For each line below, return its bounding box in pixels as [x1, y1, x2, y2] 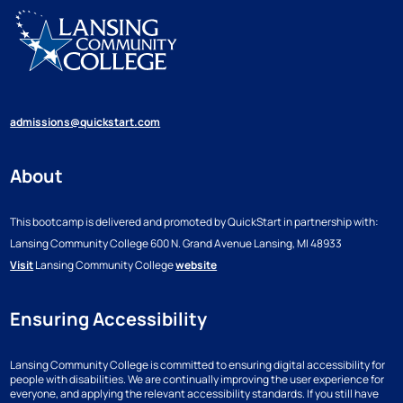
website [175, 257, 218, 273]
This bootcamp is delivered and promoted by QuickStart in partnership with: [10, 214, 380, 230]
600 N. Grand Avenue [148, 236, 253, 252]
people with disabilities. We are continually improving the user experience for [10, 372, 385, 388]
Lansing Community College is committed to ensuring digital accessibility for [10, 357, 386, 373]
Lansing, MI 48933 [252, 236, 343, 252]
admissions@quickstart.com [10, 114, 161, 130]
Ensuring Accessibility [10, 307, 208, 332]
